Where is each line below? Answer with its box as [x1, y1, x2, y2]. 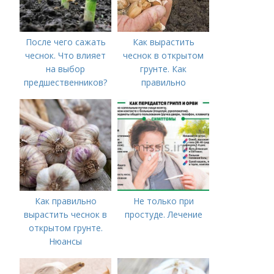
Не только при [133, 195, 194, 207]
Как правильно [34, 195, 97, 207]
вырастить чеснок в [24, 209, 108, 221]
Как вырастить [132, 36, 194, 48]
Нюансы [49, 235, 83, 248]
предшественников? [24, 76, 108, 89]
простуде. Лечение [124, 209, 202, 221]
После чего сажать [25, 36, 106, 48]
